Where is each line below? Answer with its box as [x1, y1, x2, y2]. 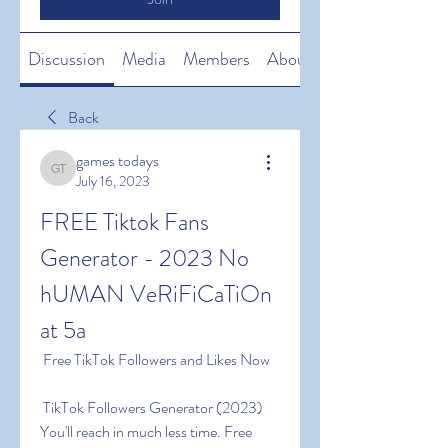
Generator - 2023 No [40, 241, 249, 275]
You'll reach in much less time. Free [40, 420, 252, 443]
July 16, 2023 [76, 171, 150, 191]
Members [182, 46, 250, 72]
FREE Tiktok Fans [40, 205, 209, 239]
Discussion [28, 46, 106, 72]
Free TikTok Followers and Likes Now [43, 348, 270, 371]
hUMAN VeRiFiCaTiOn [40, 277, 272, 311]
